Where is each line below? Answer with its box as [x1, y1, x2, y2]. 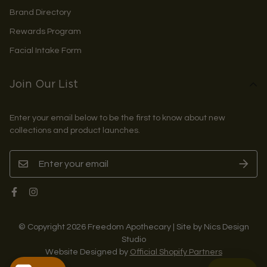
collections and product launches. [10, 125, 140, 135]
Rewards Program [10, 26, 81, 36]
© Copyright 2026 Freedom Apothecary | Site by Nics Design [18, 222, 249, 231]
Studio [121, 234, 146, 244]
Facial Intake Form [10, 45, 82, 55]
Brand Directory [10, 7, 71, 17]
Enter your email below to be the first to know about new [10, 113, 225, 122]
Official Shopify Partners [129, 247, 222, 256]
